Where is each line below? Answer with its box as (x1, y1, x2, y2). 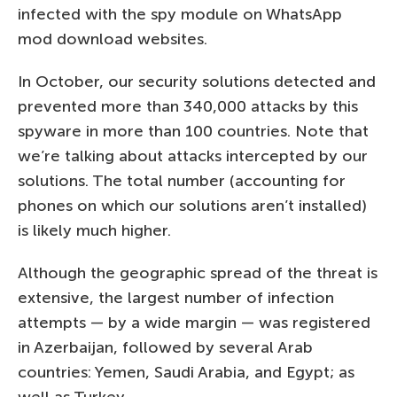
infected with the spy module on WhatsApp (18, 4, 342, 25)
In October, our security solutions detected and (18, 72, 376, 92)
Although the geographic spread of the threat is (18, 263, 378, 284)
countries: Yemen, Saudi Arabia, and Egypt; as (18, 362, 354, 383)
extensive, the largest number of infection (18, 288, 334, 308)
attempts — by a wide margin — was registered (18, 313, 370, 333)
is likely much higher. (18, 221, 171, 241)
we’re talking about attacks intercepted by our (18, 146, 368, 167)
